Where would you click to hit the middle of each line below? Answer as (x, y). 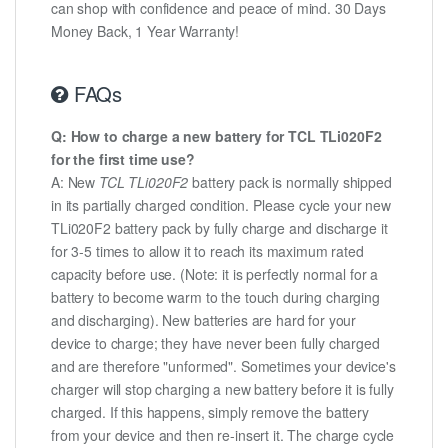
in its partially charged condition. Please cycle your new (221, 205)
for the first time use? (123, 159)
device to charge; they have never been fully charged (215, 343)
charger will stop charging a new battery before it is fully (222, 389)
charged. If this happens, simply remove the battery (210, 412)
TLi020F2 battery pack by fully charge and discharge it (219, 228)
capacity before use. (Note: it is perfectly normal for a (215, 274)
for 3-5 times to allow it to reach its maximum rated (207, 251)
